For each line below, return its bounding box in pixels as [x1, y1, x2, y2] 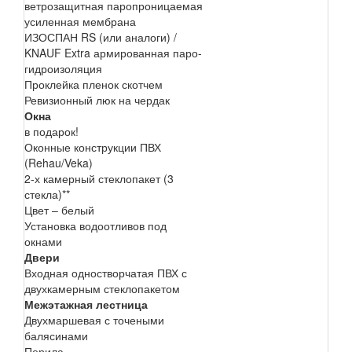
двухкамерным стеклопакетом [24, 280, 180, 296]
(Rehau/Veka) [24, 154, 93, 170]
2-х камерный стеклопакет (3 [24, 170, 174, 186]
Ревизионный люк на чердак [24, 91, 170, 108]
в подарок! [24, 123, 79, 139]
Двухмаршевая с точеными [24, 311, 164, 328]
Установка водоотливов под [24, 217, 167, 233]
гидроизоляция [24, 60, 102, 76]
